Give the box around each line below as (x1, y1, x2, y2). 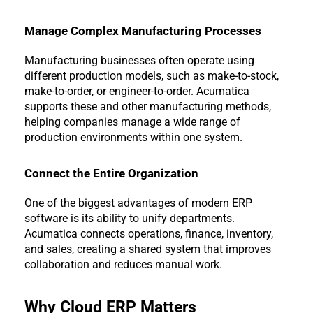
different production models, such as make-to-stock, (24, 68, 279, 82)
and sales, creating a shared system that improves (24, 242, 271, 256)
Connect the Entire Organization (24, 166, 198, 181)
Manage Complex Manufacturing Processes (24, 23, 261, 38)
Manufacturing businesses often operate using (24, 53, 254, 67)
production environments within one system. (24, 130, 242, 144)
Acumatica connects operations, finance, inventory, (24, 227, 273, 241)
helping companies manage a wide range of (24, 115, 240, 129)
